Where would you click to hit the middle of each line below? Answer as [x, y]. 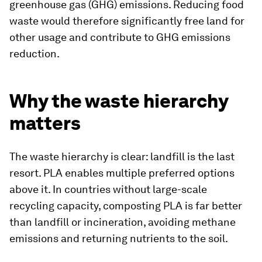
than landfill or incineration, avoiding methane [123, 222]
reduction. [35, 54]
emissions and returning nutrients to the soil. [119, 238]
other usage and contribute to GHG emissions [120, 37]
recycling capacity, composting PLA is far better [126, 206]
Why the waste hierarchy [119, 101]
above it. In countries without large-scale [108, 189]
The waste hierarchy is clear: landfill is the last [122, 156]
